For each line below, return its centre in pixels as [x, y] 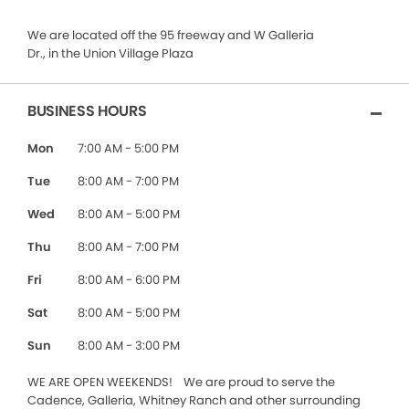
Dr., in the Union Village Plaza [110, 53]
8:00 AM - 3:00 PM [129, 346]
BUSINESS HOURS [87, 111]
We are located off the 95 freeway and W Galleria [171, 35]
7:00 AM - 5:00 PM [128, 148]
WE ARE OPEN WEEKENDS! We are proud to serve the [181, 382]
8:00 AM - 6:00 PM [129, 280]
